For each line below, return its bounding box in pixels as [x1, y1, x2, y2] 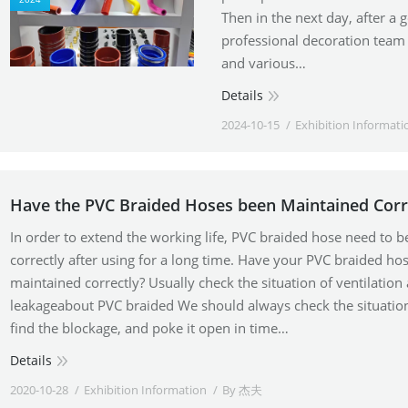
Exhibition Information [83, 382, 207, 398]
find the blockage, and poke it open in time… [9, 319, 289, 337]
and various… [220, 54, 306, 72]
